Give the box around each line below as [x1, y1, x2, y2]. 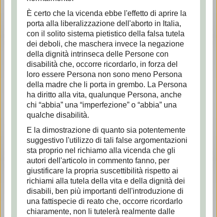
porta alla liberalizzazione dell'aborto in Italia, [26, 19, 181, 28]
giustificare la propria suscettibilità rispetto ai [26, 167, 178, 175]
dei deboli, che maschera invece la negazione [26, 40, 184, 48]
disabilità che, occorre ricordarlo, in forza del [26, 60, 178, 68]
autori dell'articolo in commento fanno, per [26, 156, 170, 165]
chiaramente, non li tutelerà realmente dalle [26, 207, 175, 216]
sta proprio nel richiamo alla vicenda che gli [26, 146, 175, 155]
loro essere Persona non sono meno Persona [26, 70, 182, 78]
